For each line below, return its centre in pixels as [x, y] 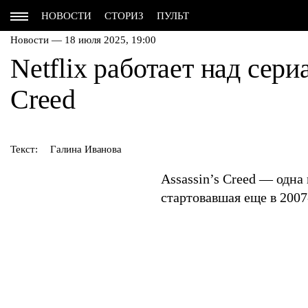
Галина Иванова [86, 149]
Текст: [24, 149]
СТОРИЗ [124, 16]
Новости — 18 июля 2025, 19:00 [83, 40]
